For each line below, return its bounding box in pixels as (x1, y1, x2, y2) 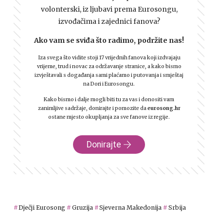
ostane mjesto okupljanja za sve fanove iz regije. (48, 114, 170, 120)
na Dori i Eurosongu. (83, 81, 135, 87)
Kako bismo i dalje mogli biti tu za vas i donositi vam (44, 96, 174, 103)
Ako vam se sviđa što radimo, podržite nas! (34, 36, 184, 45)
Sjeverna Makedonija (99, 204, 162, 211)
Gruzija (72, 204, 93, 211)
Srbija (168, 204, 186, 211)
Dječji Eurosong (18, 204, 66, 211)
